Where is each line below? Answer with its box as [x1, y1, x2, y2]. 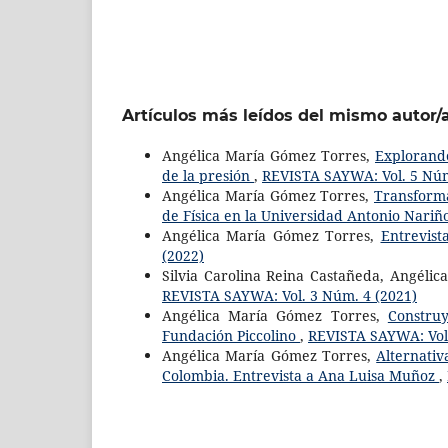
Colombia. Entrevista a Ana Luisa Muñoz [162, 365, 439, 385]
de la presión [162, 165, 254, 185]
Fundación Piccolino [162, 325, 300, 345]
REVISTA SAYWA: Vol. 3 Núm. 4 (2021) [162, 285, 417, 305]
